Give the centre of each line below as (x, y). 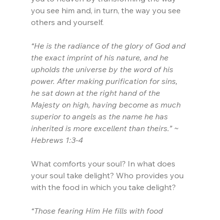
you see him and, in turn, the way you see (107, 11)
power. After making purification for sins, (105, 81)
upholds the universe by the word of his (103, 69)
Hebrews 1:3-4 (57, 140)
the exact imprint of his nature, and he (100, 58)
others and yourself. (67, 22)
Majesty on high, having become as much (107, 105)
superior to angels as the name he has (100, 117)
